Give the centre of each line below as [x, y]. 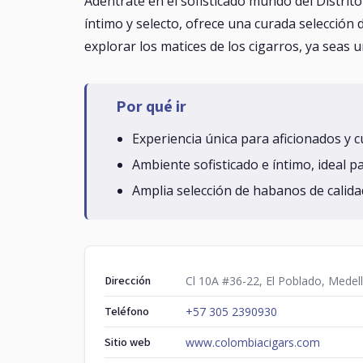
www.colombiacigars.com [253, 342]
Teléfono [127, 311]
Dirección [128, 280]
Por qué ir [151, 106]
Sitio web [128, 342]
